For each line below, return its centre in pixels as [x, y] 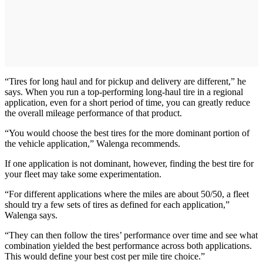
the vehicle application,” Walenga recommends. [92, 143]
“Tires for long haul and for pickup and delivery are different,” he [125, 81]
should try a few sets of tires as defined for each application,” [117, 204]
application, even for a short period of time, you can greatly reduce [127, 102]
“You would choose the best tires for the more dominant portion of [127, 133]
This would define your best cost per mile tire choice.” [105, 256]
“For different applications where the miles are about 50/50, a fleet [127, 194]
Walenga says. [31, 215]
